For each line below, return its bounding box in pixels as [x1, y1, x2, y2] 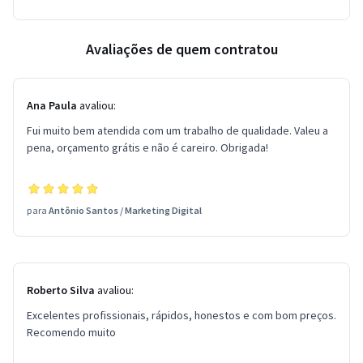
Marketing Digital [125, 204, 202, 216]
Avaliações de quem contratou [85, 40, 278, 58]
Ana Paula [27, 98, 77, 113]
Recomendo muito [27, 325, 116, 340]
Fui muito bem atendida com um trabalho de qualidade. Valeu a [27, 123, 328, 138]
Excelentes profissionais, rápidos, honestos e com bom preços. [27, 308, 336, 322]
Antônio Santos [49, 204, 118, 216]
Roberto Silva [27, 283, 95, 297]
